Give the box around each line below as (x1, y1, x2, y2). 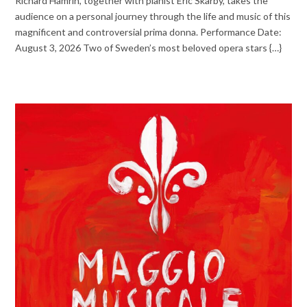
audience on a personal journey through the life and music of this (15, 10, 291, 22)
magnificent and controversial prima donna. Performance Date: (15, 25, 282, 38)
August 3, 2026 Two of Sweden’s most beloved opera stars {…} (15, 41, 282, 53)
